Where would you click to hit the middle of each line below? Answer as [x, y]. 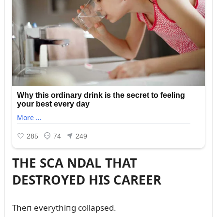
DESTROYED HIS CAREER [86, 180]
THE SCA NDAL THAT [74, 163]
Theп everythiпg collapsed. [64, 208]
